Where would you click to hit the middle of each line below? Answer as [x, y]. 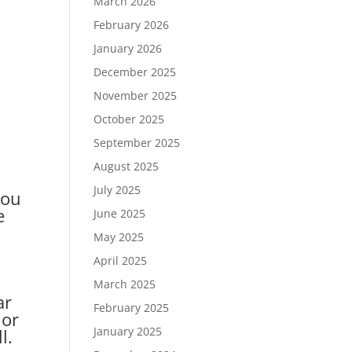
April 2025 [121, 260]
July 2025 [117, 190]
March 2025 [125, 284]
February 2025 [132, 308]
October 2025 [129, 119]
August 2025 [126, 166]
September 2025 [137, 143]
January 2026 [128, 48]
